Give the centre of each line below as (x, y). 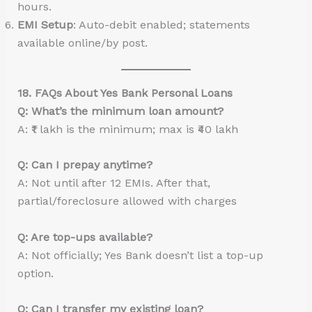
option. (35, 273)
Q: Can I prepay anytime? (85, 165)
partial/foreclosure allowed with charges (127, 201)
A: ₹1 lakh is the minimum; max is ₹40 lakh (127, 129)
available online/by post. (82, 42)
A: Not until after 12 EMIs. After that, (114, 183)
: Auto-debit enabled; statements (161, 24)
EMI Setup (45, 24)
